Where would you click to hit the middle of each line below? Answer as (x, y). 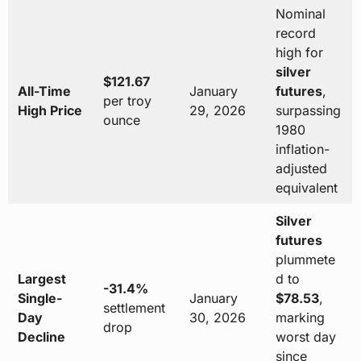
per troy (127, 101)
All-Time (44, 91)
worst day (305, 337)
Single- (39, 299)
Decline (41, 337)
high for (299, 53)
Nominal (300, 14)
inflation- (302, 149)
